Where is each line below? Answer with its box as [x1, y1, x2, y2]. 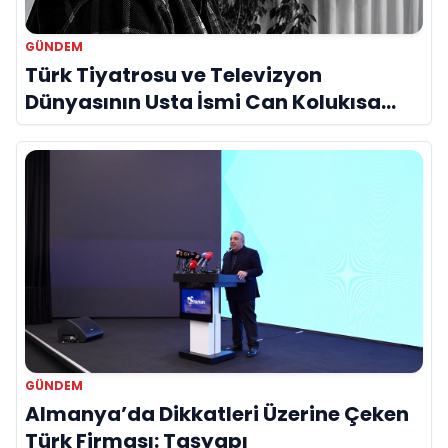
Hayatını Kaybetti [25, 114, 209, 143]
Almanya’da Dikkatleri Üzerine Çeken [25, 400, 409, 429]
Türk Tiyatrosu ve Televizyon [25, 60, 322, 89]
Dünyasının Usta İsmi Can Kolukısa [25, 87, 381, 116]
